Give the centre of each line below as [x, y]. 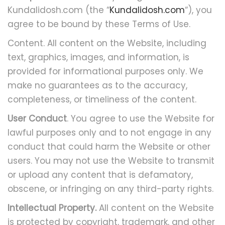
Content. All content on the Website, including [107, 43]
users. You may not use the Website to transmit [111, 161]
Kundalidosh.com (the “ [59, 10]
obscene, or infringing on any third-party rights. [110, 189]
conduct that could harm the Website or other [109, 147]
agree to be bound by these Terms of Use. [99, 24]
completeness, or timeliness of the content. [102, 99]
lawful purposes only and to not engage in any [109, 133]
